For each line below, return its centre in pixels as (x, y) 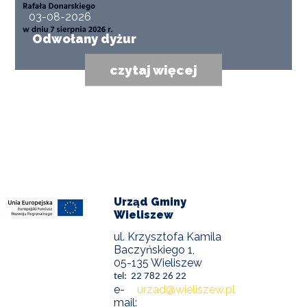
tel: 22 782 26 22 (150, 277)
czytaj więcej (153, 70)
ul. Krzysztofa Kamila (168, 237)
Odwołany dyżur (85, 38)
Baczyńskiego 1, (159, 250)
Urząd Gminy (150, 201)
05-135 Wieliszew (158, 263)
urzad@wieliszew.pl (186, 290)
